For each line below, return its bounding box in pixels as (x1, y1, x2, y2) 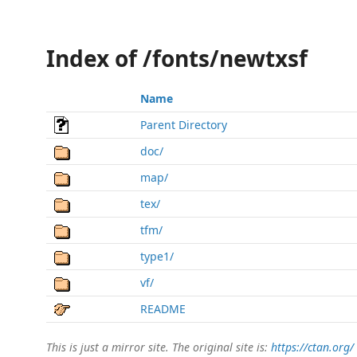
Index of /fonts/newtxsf (46, 43, 308, 73)
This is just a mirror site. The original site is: (46, 339, 271, 355)
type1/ (140, 249, 174, 264)
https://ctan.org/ (271, 339, 354, 355)
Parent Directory (140, 117, 227, 132)
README (140, 301, 186, 316)
